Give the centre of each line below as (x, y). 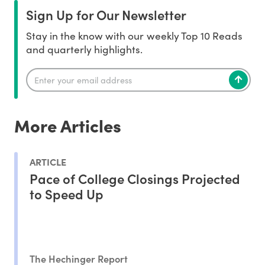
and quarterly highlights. (85, 49)
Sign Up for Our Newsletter (106, 15)
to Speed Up (67, 194)
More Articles (68, 125)
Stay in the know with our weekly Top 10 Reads (134, 36)
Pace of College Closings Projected (135, 179)
